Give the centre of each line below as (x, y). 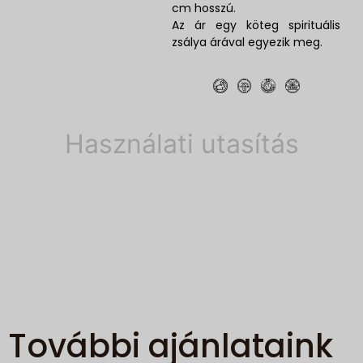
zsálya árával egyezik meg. (248, 42)
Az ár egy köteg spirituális (256, 25)
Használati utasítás (181, 143)
